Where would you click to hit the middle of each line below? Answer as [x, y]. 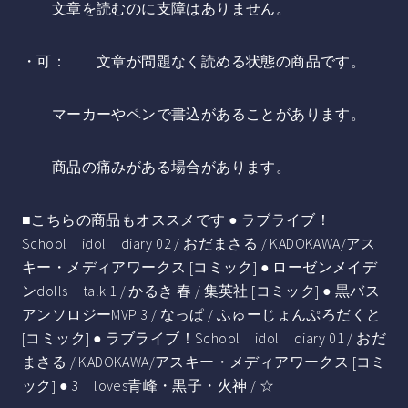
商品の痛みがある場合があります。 [157, 166]
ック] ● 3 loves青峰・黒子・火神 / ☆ [148, 385]
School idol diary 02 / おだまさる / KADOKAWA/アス [199, 243]
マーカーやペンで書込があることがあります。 [194, 113]
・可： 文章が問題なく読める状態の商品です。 [194, 61]
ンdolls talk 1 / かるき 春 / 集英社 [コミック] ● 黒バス [201, 290]
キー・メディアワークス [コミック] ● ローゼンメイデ [200, 266]
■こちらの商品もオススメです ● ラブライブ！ [177, 219]
